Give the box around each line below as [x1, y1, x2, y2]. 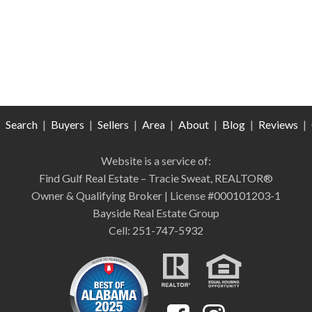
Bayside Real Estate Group [93, 205, 219, 219]
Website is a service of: [101, 153, 211, 167]
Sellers [97, 117, 129, 131]
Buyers [50, 117, 84, 131]
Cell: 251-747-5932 [109, 223, 203, 237]
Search [5, 117, 38, 131]
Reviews [258, 117, 298, 131]
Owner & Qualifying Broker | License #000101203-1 [31, 188, 281, 202]
